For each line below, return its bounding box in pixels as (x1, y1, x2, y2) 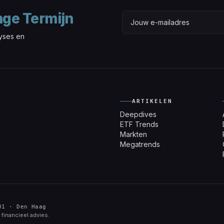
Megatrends (119, 139, 160, 148)
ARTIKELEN (131, 97, 172, 104)
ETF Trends (119, 119, 158, 128)
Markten (119, 129, 147, 138)
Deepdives (119, 109, 156, 118)
